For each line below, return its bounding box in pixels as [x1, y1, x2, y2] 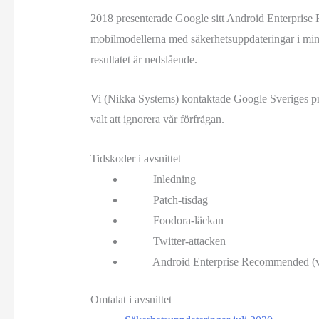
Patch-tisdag [150, 193, 208, 206]
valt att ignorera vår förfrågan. [90, 113, 224, 126]
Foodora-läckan [150, 214, 224, 226]
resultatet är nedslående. [90, 53, 197, 66]
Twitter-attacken [150, 234, 226, 247]
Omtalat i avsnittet [90, 293, 172, 305]
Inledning [150, 172, 196, 185]
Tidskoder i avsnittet [90, 152, 181, 164]
